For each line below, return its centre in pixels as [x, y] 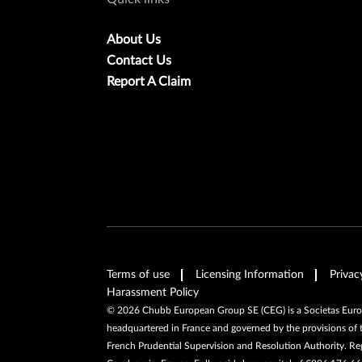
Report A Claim [149, 81]
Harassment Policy [153, 292]
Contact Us [139, 60]
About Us [134, 39]
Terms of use [138, 274]
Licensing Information [250, 274]
